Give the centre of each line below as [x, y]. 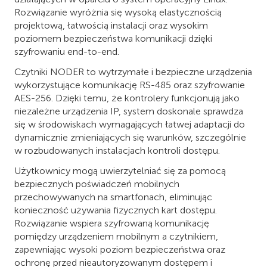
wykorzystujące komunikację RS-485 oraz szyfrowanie [130, 85]
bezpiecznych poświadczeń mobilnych [97, 184]
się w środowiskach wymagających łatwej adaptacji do [130, 124]
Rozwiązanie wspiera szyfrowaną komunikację [112, 223]
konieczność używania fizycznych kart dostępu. [116, 210]
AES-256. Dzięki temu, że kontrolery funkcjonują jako [127, 98]
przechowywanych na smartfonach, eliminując [113, 197]
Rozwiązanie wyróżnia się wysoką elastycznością [118, 12]
